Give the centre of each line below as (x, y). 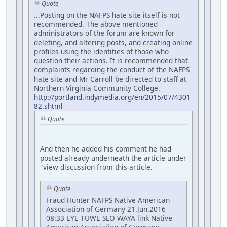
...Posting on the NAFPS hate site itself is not (107, 15)
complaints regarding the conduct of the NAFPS (112, 69)
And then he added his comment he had (106, 148)
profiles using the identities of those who (101, 51)
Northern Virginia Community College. (97, 88)
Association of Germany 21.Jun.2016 (106, 209)
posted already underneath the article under (113, 158)
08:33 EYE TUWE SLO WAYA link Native (109, 218)
